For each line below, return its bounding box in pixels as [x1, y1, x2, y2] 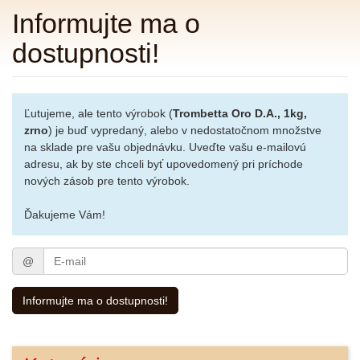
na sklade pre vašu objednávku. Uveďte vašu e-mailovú [24, 141, 306, 153]
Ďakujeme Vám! [24, 208, 105, 221]
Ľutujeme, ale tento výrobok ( [24, 107, 173, 120]
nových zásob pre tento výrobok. [24, 174, 190, 187]
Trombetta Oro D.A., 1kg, [173, 107, 307, 120]
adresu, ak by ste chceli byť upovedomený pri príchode [24, 157, 303, 170]
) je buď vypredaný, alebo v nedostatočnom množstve [48, 124, 321, 137]
